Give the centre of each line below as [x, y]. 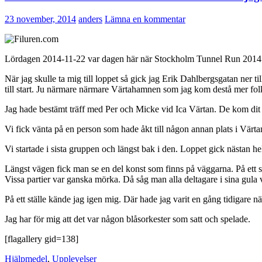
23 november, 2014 [40, 19]
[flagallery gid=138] [42, 239]
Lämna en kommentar [145, 19]
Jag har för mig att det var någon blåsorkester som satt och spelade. [127, 219]
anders [90, 19]
